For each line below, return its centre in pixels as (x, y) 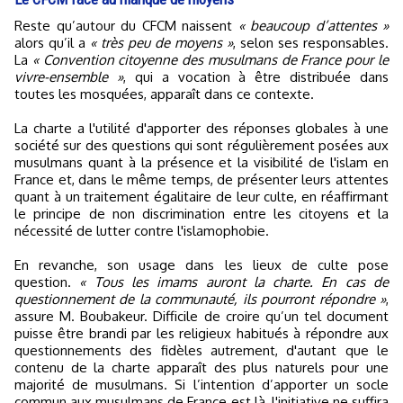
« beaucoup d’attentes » (313, 25)
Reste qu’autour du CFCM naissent (130, 25)
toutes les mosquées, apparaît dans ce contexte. (164, 94)
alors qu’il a (52, 42)
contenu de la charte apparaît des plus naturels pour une (201, 367)
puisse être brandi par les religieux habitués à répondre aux (201, 333)
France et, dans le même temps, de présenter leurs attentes (201, 179)
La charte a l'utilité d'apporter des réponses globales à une (201, 128)
